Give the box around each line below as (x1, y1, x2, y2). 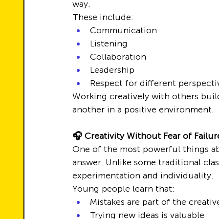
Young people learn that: (72, 183, 175, 194)
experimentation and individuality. (72, 170, 214, 181)
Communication (90, 25, 157, 36)
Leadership (90, 65, 134, 75)
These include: (72, 12, 133, 22)
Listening (90, 38, 128, 49)
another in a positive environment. (72, 104, 214, 115)
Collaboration (90, 51, 146, 62)
